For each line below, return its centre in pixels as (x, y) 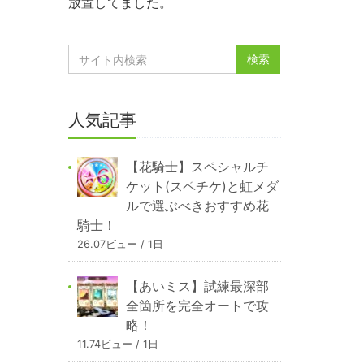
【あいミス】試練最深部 (197, 286)
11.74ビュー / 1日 (117, 344)
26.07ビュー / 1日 (120, 245)
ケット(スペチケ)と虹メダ (202, 186)
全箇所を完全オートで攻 (197, 306)
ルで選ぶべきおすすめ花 (197, 206)
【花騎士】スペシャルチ (197, 167)
